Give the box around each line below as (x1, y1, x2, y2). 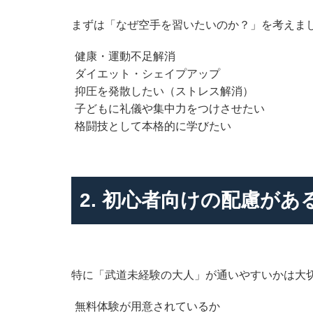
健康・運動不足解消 (75, 50, 175, 62)
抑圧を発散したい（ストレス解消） (75, 85, 254, 97)
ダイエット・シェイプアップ (75, 67, 220, 80)
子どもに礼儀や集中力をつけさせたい (75, 102, 265, 115)
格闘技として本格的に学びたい (75, 119, 231, 132)
